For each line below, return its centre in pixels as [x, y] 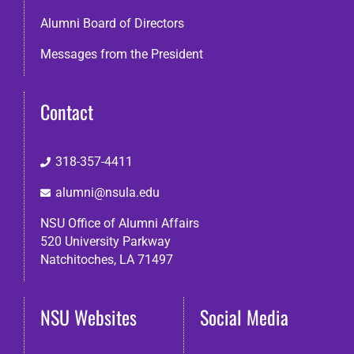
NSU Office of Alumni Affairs [119, 223]
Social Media [244, 316]
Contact [66, 111]
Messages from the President [121, 54]
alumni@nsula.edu [108, 192]
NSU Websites [88, 316]
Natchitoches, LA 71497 [106, 259]
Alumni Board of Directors [112, 23]
